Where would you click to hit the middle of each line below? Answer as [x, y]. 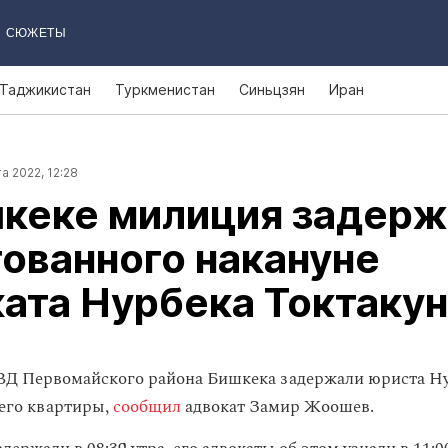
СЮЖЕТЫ [35, 33]
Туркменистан [165, 89]
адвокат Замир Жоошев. [277, 407]
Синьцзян [272, 89]
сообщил [147, 407]
